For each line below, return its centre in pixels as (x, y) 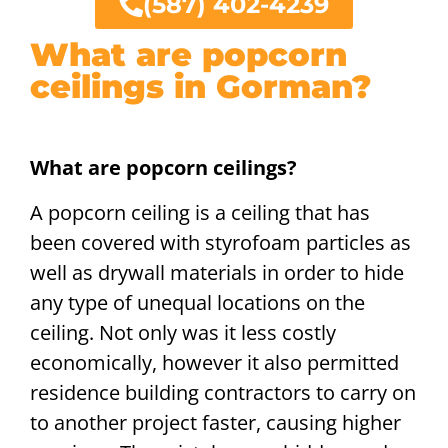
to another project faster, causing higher (215, 422)
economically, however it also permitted (214, 362)
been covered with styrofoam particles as (220, 242)
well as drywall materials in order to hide (217, 272)
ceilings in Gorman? (200, 87)
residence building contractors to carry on (223, 392)
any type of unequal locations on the (197, 302)
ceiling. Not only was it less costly (183, 332)
